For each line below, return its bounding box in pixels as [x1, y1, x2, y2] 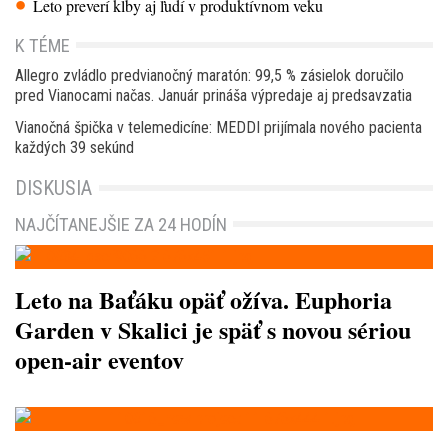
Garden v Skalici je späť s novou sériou [15, 312, 411, 348]
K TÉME [15, 35, 70, 57]
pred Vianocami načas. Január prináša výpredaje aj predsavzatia [15, 86, 412, 106]
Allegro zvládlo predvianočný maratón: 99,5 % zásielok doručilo [15, 66, 404, 86]
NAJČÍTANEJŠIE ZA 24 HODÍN [15, 214, 227, 236]
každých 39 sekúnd [15, 138, 134, 158]
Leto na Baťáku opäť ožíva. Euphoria [15, 282, 392, 318]
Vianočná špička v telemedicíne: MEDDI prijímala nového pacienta [15, 118, 422, 138]
